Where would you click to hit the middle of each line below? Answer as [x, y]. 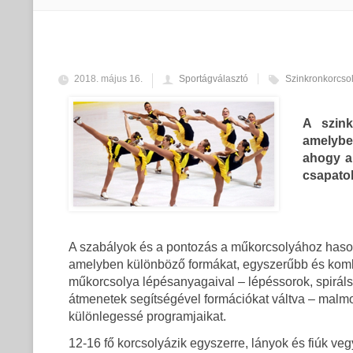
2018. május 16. [108, 79]
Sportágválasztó [214, 79]
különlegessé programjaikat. [147, 317]
